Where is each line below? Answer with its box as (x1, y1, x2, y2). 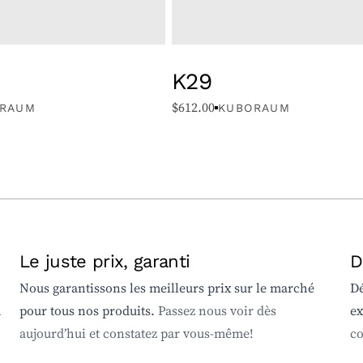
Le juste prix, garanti (19, 248, 190, 274)
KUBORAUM (218, 100, 291, 117)
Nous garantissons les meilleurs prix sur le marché (19, 280, 314, 297)
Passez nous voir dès (158, 302, 276, 320)
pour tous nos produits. (19, 302, 158, 320)
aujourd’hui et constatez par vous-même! (19, 325, 254, 343)
